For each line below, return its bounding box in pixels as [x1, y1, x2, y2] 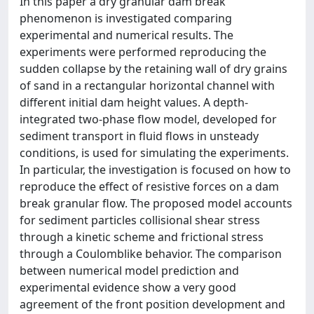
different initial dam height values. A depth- [20, 95, 248, 110]
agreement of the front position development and [20, 296, 285, 312]
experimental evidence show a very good [20, 280, 236, 295]
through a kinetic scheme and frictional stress [20, 229, 264, 245]
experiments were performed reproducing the [20, 44, 266, 60]
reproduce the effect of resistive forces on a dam [20, 179, 279, 194]
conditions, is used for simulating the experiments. [20, 145, 289, 161]
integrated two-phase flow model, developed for [20, 111, 277, 127]
